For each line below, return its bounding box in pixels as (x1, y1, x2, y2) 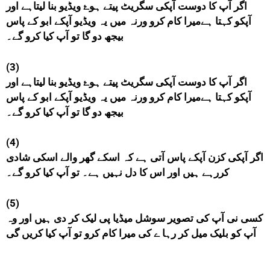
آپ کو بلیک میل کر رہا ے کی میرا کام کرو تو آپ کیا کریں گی (6, 227, 256, 239)
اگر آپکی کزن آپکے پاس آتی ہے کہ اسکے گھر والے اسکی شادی (6, 151, 263, 164)
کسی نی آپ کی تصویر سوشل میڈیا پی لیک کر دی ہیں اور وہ (6, 212, 263, 224)
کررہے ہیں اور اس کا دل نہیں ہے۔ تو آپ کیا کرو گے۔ (6, 166, 229, 179)
